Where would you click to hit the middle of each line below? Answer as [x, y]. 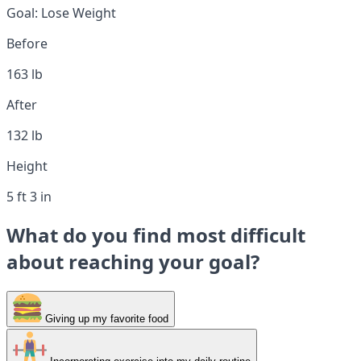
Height [27, 166]
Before [27, 43]
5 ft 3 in [29, 196]
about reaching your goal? [133, 261]
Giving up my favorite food [105, 318]
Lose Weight [77, 12]
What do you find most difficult [156, 234]
